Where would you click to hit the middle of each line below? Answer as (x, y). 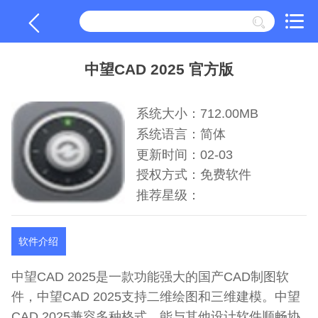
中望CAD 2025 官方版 (159, 69)
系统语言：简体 (181, 134)
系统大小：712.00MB (197, 113)
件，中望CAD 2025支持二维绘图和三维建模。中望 (156, 297)
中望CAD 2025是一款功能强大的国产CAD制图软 (150, 277)
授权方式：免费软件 (194, 175)
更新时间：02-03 (185, 154)
